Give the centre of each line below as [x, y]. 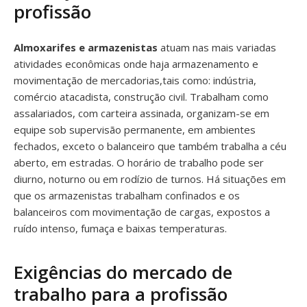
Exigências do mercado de [123, 272]
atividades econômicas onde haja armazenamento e [136, 64]
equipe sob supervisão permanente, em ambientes [135, 130]
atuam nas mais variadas [217, 47]
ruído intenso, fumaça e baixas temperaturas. [120, 228]
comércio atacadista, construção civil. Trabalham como [141, 97]
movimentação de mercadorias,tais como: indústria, [135, 80]
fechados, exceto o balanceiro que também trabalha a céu [150, 146]
